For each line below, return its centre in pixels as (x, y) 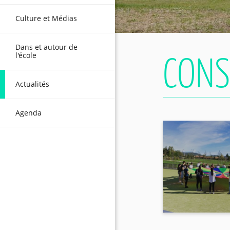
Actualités (32, 84)
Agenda (28, 112)
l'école (26, 55)
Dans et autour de (46, 47)
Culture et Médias (46, 18)
